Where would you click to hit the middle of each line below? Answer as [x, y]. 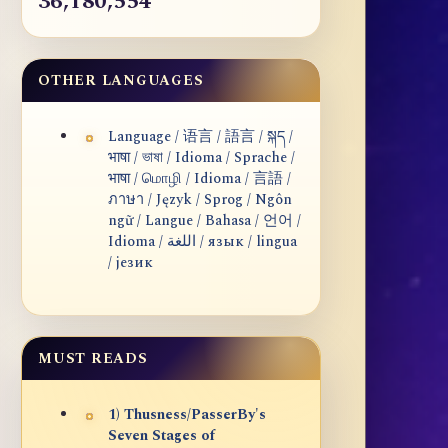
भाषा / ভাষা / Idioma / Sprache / [201, 158]
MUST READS [93, 359]
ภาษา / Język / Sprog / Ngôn [200, 200]
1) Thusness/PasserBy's [187, 415]
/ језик [130, 263]
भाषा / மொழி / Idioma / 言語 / [199, 179]
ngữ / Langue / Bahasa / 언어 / [204, 221]
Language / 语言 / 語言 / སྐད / [200, 137]
